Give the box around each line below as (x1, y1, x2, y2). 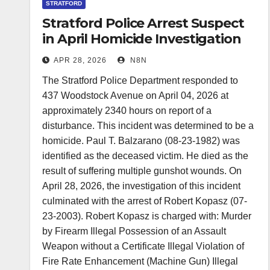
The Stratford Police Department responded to (42, 75, 238, 86)
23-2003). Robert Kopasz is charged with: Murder (42, 210, 251, 221)
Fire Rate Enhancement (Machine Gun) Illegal (42, 256, 238, 266)
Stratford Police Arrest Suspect (42, 14, 244, 31)
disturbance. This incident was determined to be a (42, 120, 254, 131)
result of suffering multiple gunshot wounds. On (42, 165, 242, 176)
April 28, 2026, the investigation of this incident (42, 180, 240, 191)
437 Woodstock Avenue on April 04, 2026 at (42, 90, 228, 101)
